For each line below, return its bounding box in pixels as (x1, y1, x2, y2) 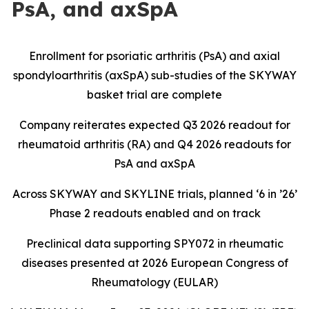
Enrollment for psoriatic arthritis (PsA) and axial (29, 49, 280, 63)
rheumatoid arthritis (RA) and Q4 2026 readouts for (18, 137, 291, 151)
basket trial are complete (87, 88, 222, 101)
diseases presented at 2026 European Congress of (21, 256, 288, 270)
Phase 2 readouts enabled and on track (48, 206, 261, 220)
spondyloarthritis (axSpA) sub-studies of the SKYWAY (12, 68, 297, 82)
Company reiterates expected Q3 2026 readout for (19, 118, 290, 132)
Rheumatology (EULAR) (91, 275, 218, 289)
